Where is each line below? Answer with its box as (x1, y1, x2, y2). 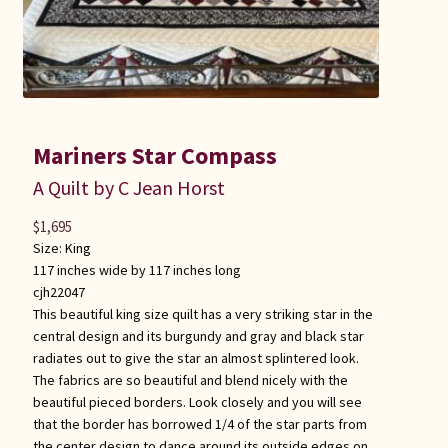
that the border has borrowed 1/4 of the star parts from (32, 414, 367, 433)
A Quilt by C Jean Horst (32, 174, 225, 200)
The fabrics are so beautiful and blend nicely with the (32, 370, 348, 389)
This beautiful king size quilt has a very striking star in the (32, 304, 373, 323)
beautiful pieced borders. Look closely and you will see (32, 392, 362, 411)
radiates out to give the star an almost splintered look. (32, 348, 359, 367)
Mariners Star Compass (32, 139, 277, 171)
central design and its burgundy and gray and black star (32, 326, 364, 345)
